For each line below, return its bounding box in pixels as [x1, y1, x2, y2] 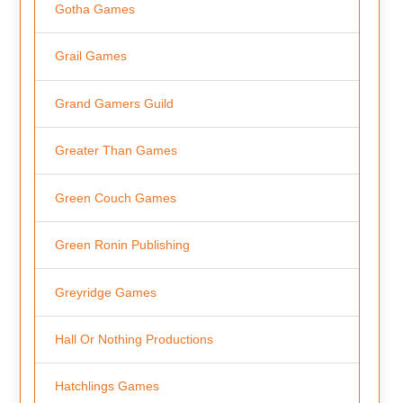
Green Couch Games [54, 190, 176, 205]
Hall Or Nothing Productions [54, 331, 213, 346]
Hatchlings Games [54, 379, 159, 394]
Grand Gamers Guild [54, 95, 174, 111]
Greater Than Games [54, 143, 177, 158]
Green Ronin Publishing [54, 237, 190, 253]
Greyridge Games [54, 284, 157, 300]
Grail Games [54, 49, 127, 64]
